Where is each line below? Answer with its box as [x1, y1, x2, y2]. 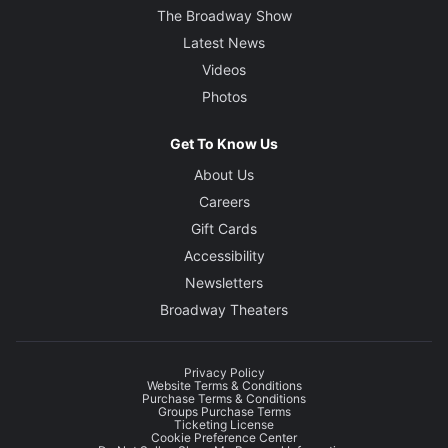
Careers [198, 193, 250, 211]
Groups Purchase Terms [157, 404, 291, 420]
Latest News [183, 34, 265, 52]
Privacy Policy [183, 365, 265, 381]
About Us [194, 166, 254, 184]
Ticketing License [174, 417, 274, 433]
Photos [201, 88, 247, 106]
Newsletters [185, 274, 263, 292]
